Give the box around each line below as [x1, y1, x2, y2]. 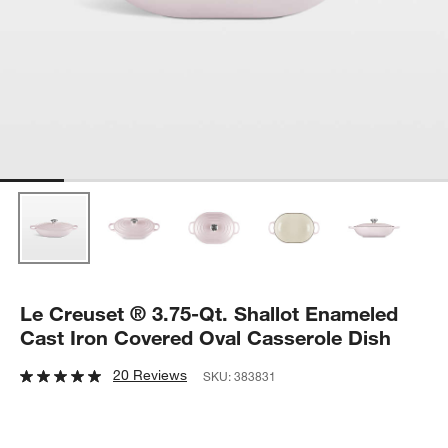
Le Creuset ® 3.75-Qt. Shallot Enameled [20, 300, 399, 326]
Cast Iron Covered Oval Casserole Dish [20, 324, 392, 350]
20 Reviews [113, 365, 188, 384]
